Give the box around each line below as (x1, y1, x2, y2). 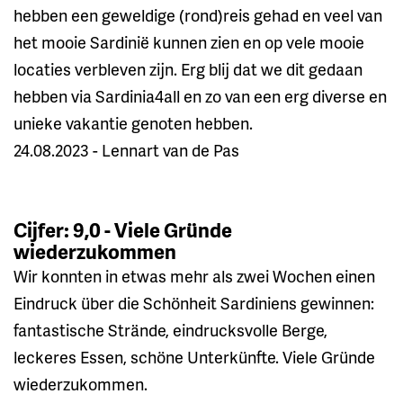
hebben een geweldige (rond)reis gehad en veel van (13, 3, 382, 26)
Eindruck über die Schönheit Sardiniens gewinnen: (13, 291, 374, 314)
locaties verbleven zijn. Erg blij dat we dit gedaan (13, 57, 363, 80)
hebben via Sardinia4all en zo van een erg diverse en (13, 84, 387, 107)
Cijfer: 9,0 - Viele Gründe (13, 215, 232, 244)
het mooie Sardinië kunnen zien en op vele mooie (13, 30, 364, 53)
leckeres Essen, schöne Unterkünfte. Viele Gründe (13, 345, 375, 368)
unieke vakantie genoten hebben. (13, 111, 253, 134)
